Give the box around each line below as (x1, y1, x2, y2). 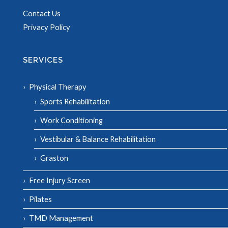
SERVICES (23, 55, 63, 65)
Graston (40, 153, 68, 162)
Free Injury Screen (29, 176, 90, 185)
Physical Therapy (29, 82, 87, 91)
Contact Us (23, 9, 61, 18)
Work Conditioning (40, 116, 103, 125)
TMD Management (29, 213, 93, 222)
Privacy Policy (23, 22, 70, 32)
